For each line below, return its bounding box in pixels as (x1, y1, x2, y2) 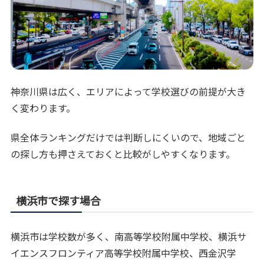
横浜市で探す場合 (16, 193, 101, 209)
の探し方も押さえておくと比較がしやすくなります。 (11, 147, 236, 161)
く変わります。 (11, 100, 76, 115)
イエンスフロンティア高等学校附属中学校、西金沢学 (11, 246, 237, 260)
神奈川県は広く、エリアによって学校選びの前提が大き (11, 84, 246, 98)
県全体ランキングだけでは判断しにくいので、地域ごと (11, 130, 246, 145)
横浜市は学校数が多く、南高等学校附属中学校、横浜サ (11, 229, 247, 244)
